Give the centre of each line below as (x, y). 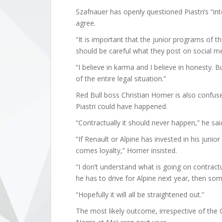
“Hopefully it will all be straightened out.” (140, 194)
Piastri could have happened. (122, 106)
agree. (86, 23)
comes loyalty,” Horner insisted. (126, 150)
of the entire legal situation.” (121, 79)
